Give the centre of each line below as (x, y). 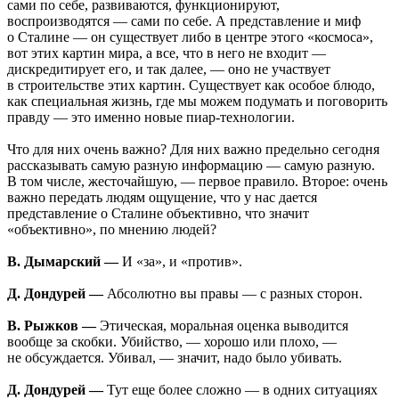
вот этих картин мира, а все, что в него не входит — (167, 53)
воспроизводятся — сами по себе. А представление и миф (184, 21)
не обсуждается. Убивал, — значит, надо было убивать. (175, 358)
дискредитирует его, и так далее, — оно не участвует (169, 69)
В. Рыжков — (52, 326)
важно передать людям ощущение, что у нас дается (162, 198)
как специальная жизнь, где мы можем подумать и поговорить (197, 102)
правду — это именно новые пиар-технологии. (151, 118)
